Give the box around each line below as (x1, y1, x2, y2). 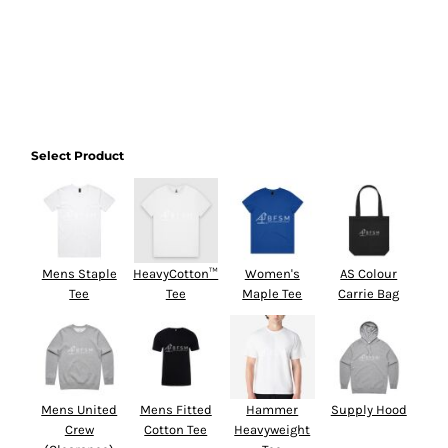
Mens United (41, 402, 118, 417)
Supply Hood (330, 402, 407, 417)
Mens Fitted (139, 402, 212, 417)
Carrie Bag (338, 285, 400, 301)
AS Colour (340, 265, 398, 281)
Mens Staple (41, 265, 117, 281)
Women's (244, 265, 300, 281)
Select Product (31, 148, 124, 163)
